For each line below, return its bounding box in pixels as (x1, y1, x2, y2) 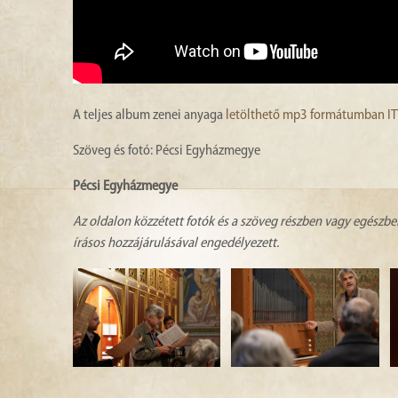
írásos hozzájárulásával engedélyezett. (73, 236, 279, 251)
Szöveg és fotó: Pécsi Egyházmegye (73, 144, 260, 159)
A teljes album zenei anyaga (73, 108, 226, 123)
